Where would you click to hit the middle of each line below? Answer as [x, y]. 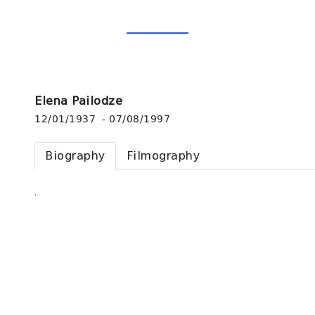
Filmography [163, 156]
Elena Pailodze [78, 101]
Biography [75, 156]
